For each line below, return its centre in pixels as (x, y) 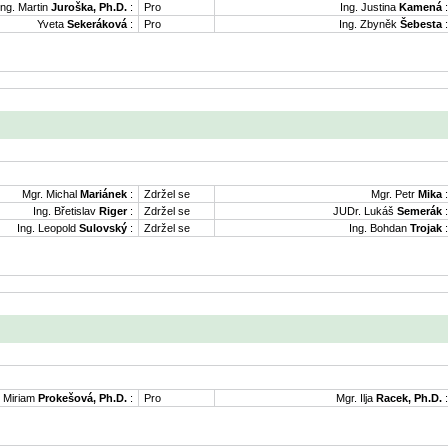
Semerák (419, 211)
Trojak (426, 228)
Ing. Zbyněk (369, 24)
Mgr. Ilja (356, 397)
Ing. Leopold (48, 228)
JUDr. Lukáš (365, 211)
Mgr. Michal (51, 194)
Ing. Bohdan (379, 228)
